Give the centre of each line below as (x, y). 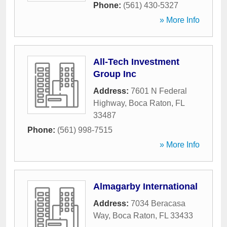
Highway (109, 103)
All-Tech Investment (136, 62)
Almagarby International (145, 186)
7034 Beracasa (158, 203)
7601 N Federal (159, 91)
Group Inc (115, 74)
